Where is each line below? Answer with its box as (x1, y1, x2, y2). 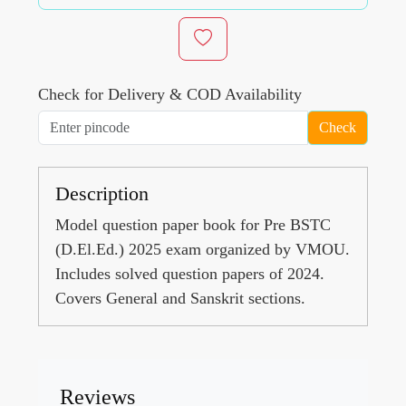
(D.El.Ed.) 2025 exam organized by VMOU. (55, 239, 350, 258)
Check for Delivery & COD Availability (38, 84, 302, 103)
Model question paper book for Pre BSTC (55, 215, 331, 234)
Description (55, 181, 149, 205)
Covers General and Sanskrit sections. (55, 288, 305, 307)
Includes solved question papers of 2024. (55, 264, 324, 283)
